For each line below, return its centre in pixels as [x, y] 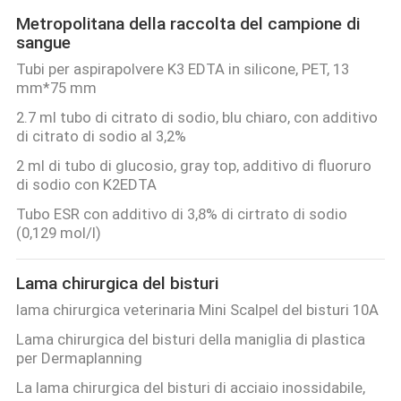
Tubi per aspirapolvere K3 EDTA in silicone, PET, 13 [182, 69]
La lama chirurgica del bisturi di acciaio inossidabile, [190, 388]
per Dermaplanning [79, 358]
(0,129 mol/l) [58, 233]
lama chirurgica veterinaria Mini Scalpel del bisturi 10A [197, 310]
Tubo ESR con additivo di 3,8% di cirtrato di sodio [181, 214]
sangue [43, 42]
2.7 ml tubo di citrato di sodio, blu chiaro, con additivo [196, 118]
